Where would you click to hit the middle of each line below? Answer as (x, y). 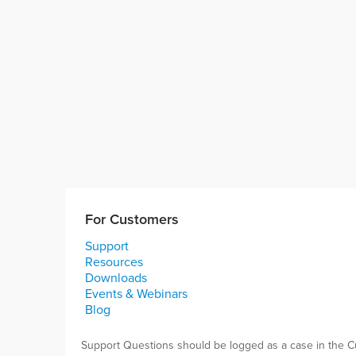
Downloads (116, 277)
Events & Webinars (136, 293)
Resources (114, 261)
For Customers (132, 219)
